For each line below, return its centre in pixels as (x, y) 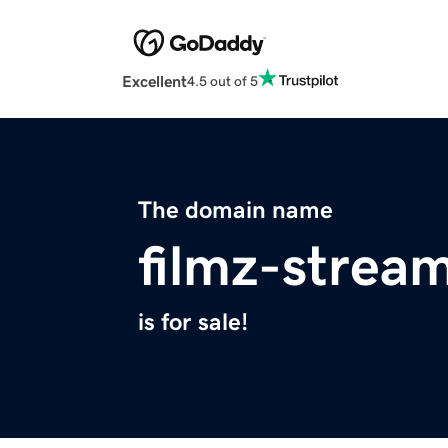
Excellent (154, 81)
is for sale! (193, 322)
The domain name (235, 210)
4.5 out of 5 (222, 80)
